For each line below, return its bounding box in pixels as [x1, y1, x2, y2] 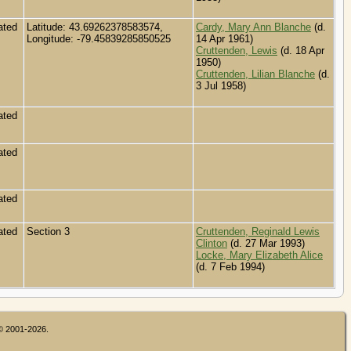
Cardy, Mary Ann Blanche [196, 20, 311, 33]
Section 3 [27, 225, 73, 237]
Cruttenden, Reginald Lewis [196, 225, 320, 237]
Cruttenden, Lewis [196, 44, 277, 56]
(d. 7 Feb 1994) [196, 260, 265, 273]
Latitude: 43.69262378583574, [27, 20, 163, 33]
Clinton [196, 237, 227, 249]
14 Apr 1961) [196, 32, 253, 45]
